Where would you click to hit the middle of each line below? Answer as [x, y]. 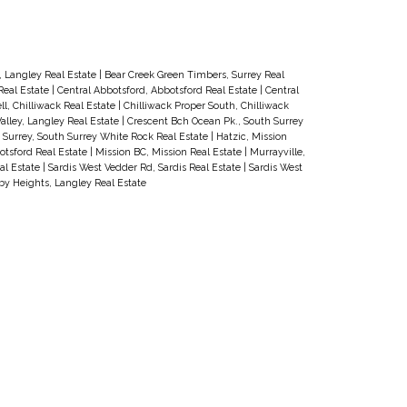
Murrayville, [277, 152]
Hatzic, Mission [251, 137]
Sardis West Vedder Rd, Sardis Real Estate [145, 168]
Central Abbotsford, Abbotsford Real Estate [158, 90]
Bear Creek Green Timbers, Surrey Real [194, 75]
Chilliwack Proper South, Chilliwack [206, 106]
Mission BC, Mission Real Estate [169, 152]
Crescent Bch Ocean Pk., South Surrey [215, 121]
